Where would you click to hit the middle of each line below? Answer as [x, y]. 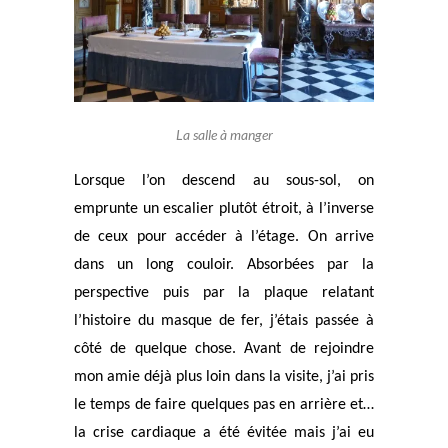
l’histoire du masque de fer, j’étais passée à [224, 320]
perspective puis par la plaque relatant [224, 292]
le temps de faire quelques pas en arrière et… [224, 404]
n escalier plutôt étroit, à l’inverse [262, 208]
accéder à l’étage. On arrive [274, 236]
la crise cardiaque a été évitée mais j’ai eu [224, 432]
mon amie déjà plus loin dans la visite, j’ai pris [224, 376]
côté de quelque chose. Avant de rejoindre [224, 348]
